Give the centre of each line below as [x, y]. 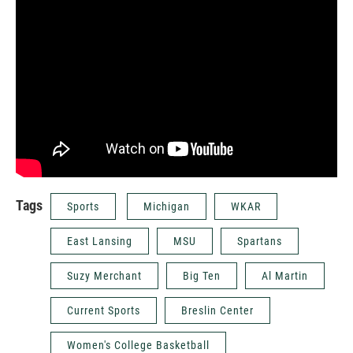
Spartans [260, 241]
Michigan [167, 206]
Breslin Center [217, 310]
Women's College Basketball [138, 345]
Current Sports [104, 310]
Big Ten [202, 275]
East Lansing [100, 241]
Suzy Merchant [104, 275]
